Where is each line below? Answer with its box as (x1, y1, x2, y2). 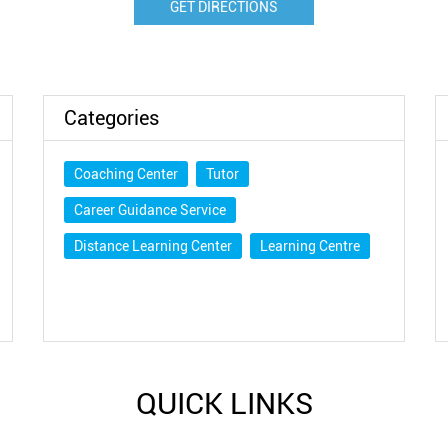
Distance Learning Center (74, 238, 233, 255)
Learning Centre (260, 238, 361, 255)
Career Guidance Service (74, 202, 227, 219)
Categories (64, 106, 160, 131)
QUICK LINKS (135, 386, 313, 422)
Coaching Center (74, 166, 179, 183)
